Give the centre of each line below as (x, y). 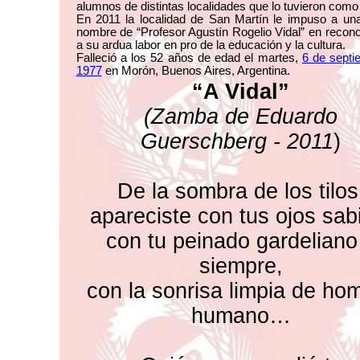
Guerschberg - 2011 (237, 141)
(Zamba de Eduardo (241, 117)
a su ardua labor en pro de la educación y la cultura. (211, 45)
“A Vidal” (241, 92)
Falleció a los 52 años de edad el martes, (189, 58)
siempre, (241, 266)
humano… (241, 316)
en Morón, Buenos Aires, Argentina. (196, 71)
